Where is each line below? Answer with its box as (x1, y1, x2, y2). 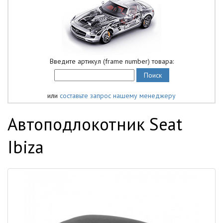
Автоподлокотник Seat (7, 112, 182, 135)
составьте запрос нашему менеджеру (60, 91, 176, 100)
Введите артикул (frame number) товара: (49, 57, 174, 66)
